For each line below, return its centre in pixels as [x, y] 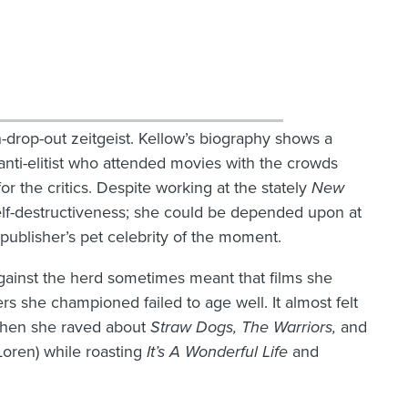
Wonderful [221, 352]
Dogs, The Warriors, [264, 327]
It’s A [166, 352]
